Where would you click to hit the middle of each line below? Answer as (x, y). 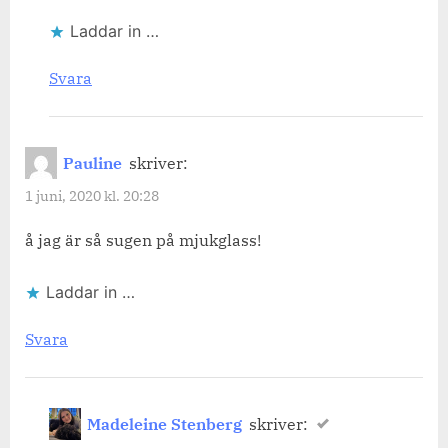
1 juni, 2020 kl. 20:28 (92, 196)
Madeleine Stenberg (165, 424)
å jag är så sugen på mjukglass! (143, 240)
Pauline (93, 163)
